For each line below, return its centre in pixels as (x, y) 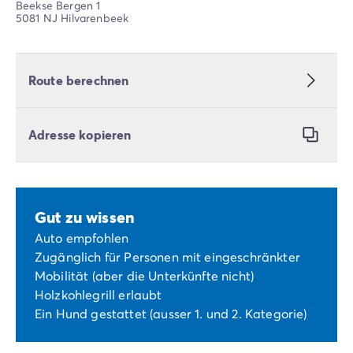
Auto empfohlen (82, 238)
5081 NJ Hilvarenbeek (72, 18)
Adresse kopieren (80, 135)
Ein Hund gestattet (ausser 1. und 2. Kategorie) (171, 314)
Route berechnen (79, 80)
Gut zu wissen (85, 217)
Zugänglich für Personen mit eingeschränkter (167, 257)
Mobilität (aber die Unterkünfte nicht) (145, 276)
